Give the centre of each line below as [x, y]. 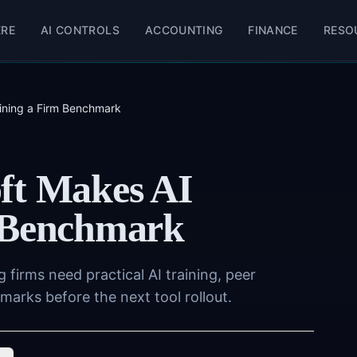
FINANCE [273, 30]
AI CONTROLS [80, 30]
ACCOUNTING [184, 30]
